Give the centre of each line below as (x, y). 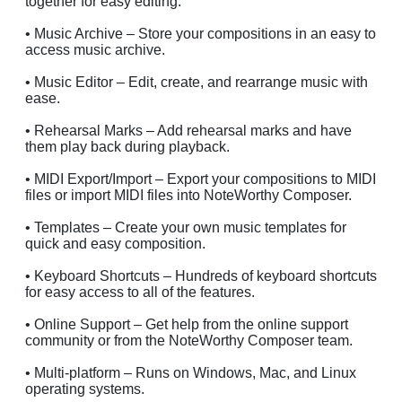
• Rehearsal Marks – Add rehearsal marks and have (188, 130)
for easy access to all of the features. (140, 292)
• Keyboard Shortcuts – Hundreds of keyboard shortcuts (201, 275)
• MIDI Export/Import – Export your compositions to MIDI (201, 179)
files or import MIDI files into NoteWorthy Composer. (188, 195)
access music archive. (95, 49)
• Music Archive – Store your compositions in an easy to (201, 33)
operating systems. (85, 389)
